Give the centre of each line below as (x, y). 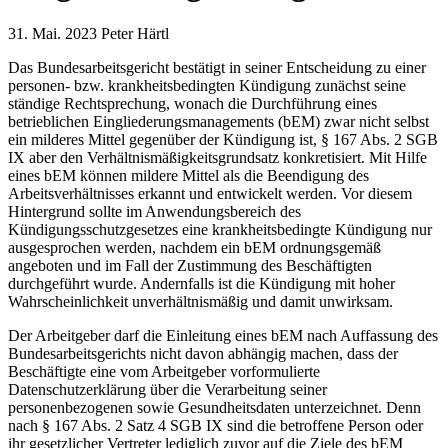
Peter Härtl (135, 33)
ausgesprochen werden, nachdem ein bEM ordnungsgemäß (194, 247)
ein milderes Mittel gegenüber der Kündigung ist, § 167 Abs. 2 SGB (223, 139)
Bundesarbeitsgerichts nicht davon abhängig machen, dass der (203, 353)
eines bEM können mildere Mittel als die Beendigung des (188, 175)
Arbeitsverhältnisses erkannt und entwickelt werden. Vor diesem (210, 193)
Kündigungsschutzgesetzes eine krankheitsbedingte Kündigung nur (220, 229)
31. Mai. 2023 (52, 33)
